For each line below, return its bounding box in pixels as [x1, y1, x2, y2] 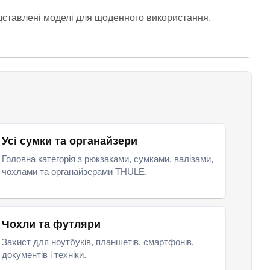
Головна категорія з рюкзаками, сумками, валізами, [1, 154, 213, 164]
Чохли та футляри [1, 218, 101, 230]
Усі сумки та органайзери [1, 135, 137, 147]
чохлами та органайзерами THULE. [1, 166, 147, 177]
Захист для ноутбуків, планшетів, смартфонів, [1, 237, 194, 247]
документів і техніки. [1, 250, 86, 260]
